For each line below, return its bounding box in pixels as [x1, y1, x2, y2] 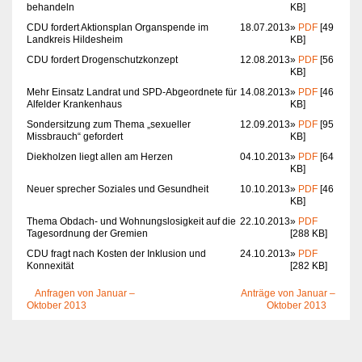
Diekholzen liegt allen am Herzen [27, 151, 173, 163]
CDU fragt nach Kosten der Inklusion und [27, 248, 206, 260]
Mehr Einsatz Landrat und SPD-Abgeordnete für [27, 86, 237, 99]
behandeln [27, 2, 74, 14]
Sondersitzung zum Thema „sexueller [27, 119, 191, 131]
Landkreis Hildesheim [27, 34, 123, 46]
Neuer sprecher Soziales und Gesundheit [27, 183, 208, 196]
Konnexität [27, 260, 74, 272]
